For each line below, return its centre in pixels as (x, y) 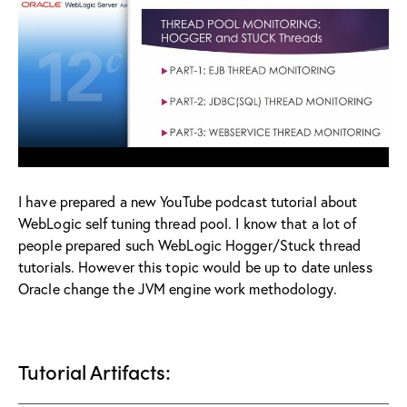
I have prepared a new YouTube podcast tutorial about (188, 201)
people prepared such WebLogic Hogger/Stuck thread (189, 244)
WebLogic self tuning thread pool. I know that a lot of (188, 223)
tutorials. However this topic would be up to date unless (195, 266)
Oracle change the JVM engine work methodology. (178, 288)
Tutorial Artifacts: (94, 371)
